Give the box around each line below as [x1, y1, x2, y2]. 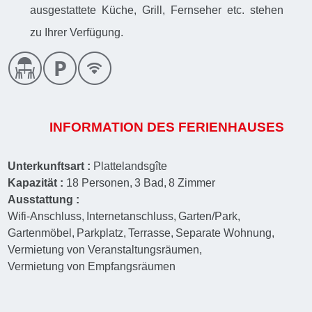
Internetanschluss [86, 210, 174, 222]
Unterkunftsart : [8, 159, 94, 172]
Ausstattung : [8, 193, 80, 205]
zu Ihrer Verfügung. [30, 26, 124, 39]
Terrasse [128, 226, 171, 239]
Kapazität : [8, 176, 67, 189]
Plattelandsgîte [93, 159, 168, 172]
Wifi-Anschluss [8, 210, 82, 222]
